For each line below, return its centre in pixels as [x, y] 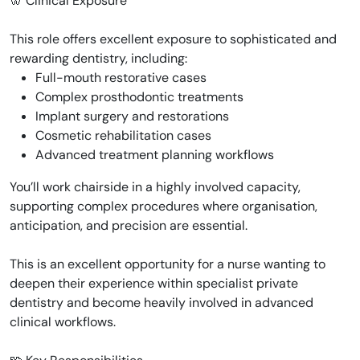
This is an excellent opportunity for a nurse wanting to [168, 264]
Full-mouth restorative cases [121, 78]
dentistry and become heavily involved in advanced [162, 303]
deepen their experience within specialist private [154, 283]
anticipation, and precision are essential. [129, 225]
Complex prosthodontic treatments [139, 97]
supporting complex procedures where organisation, [164, 206]
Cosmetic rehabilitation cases [123, 135]
